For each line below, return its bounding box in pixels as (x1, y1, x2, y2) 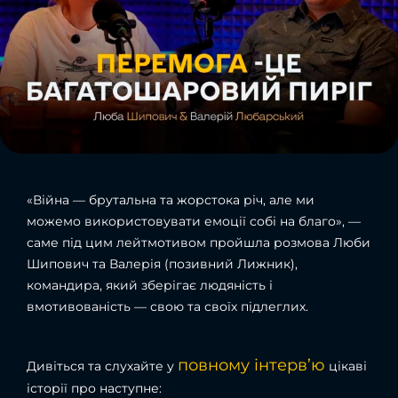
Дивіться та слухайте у (27, 357, 178, 374)
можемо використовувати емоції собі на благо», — (27, 212, 361, 229)
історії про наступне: (27, 379, 162, 396)
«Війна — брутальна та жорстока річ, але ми (27, 191, 314, 208)
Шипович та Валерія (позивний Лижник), (27, 255, 298, 272)
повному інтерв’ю (178, 354, 325, 375)
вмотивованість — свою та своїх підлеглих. (27, 298, 308, 314)
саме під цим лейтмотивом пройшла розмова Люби (27, 234, 370, 251)
